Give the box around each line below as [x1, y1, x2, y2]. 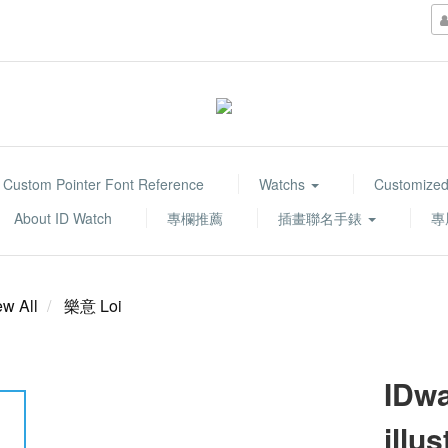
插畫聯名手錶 [278, 208, 366, 228]
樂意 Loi [64, 294, 122, 317]
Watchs [258, 174, 309, 194]
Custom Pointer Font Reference [2, 174, 204, 194]
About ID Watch [14, 208, 112, 228]
